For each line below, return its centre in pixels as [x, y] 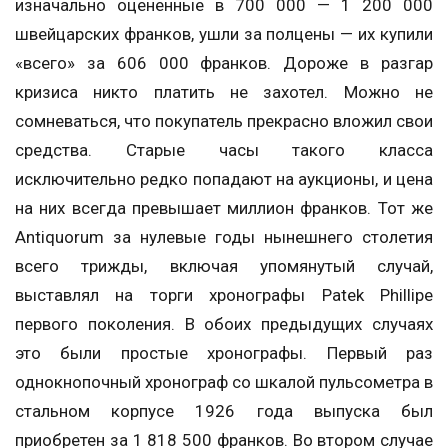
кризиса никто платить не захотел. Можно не [224, 91]
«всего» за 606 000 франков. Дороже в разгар [224, 62]
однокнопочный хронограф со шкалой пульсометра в [224, 381]
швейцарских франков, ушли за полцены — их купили [224, 33]
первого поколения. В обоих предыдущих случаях [224, 323]
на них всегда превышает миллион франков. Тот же [224, 207]
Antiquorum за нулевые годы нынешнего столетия [224, 236]
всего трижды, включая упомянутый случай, [224, 265]
